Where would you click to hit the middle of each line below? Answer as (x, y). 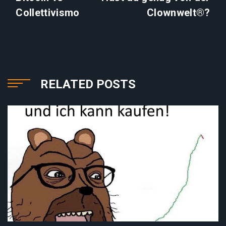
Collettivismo (48, 13)
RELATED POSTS (88, 84)
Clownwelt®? (178, 13)
